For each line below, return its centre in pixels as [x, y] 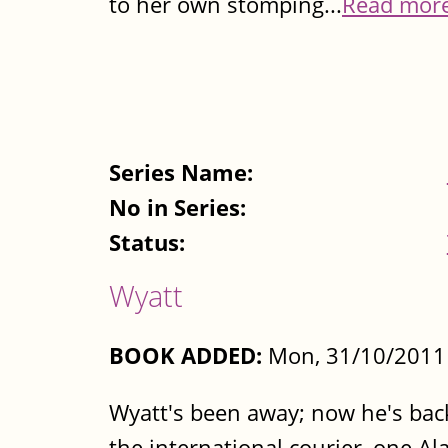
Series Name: [184, 172]
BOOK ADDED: [185, 356]
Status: [150, 242]
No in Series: [180, 207]
